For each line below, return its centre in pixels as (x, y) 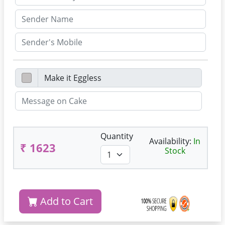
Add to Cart (65, 201)
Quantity (117, 136)
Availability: (171, 141)
